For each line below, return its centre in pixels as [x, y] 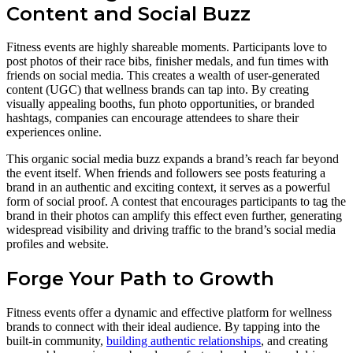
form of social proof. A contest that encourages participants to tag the [176, 202]
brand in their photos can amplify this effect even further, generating [174, 216]
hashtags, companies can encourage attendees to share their [152, 118]
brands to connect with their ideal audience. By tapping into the [163, 327]
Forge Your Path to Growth [140, 279]
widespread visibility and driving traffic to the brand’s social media [171, 230]
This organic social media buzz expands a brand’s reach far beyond [173, 159]
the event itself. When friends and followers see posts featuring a [166, 173]
